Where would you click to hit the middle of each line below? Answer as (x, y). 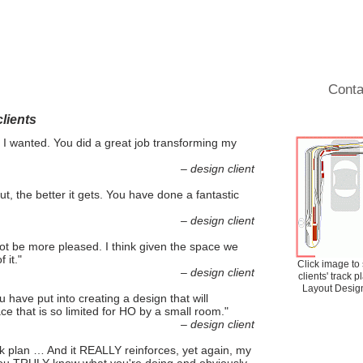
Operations (39, 90)
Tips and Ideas (141, 90)
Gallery (231, 90)
